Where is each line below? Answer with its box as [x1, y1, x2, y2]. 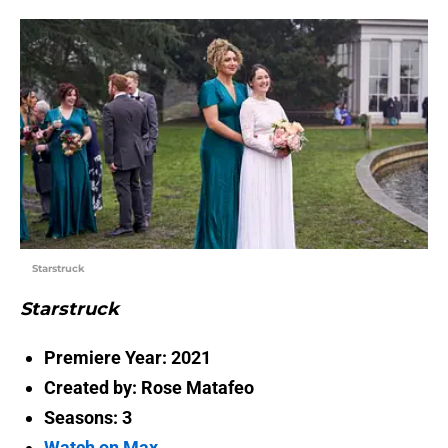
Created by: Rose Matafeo [44, 376, 254, 398]
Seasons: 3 [44, 406, 132, 428]
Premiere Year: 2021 [44, 346, 211, 368]
